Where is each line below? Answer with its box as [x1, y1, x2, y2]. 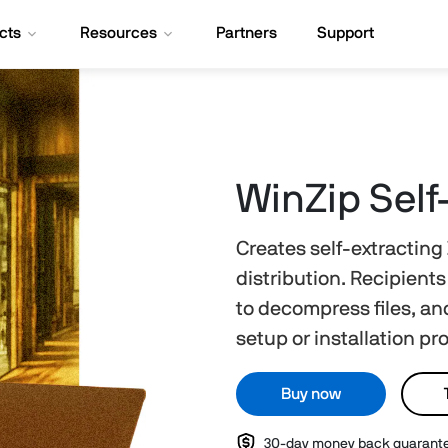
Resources [80, 25, 158, 41]
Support [317, 25, 375, 41]
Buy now [281, 386, 341, 403]
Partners [216, 25, 278, 41]
